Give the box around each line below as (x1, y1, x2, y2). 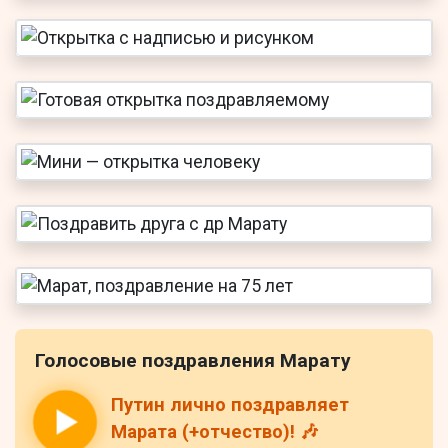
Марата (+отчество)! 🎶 (111, 421, 318, 444)
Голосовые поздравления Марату (35, 349, 351, 373)
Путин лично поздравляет (111, 394, 349, 417)
